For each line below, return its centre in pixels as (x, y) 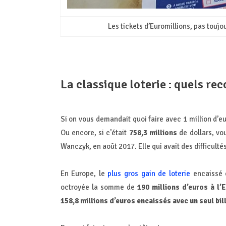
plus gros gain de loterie (149, 173)
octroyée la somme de (99, 187)
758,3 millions (154, 132)
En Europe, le (84, 173)
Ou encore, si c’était (95, 132)
